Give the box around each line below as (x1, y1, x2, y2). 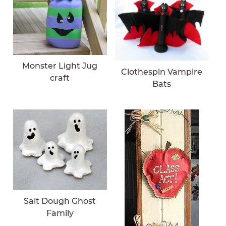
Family (46, 208, 74, 218)
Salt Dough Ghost (24, 196, 96, 206)
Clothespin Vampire (121, 67, 203, 77)
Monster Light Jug (22, 61, 98, 71)
